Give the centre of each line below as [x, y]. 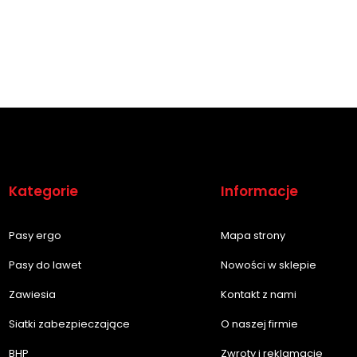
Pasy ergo [35, 235]
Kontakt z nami [258, 294]
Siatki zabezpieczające [69, 324]
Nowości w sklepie [268, 265]
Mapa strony [253, 235]
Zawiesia [32, 294]
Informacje [259, 191]
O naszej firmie [259, 324]
